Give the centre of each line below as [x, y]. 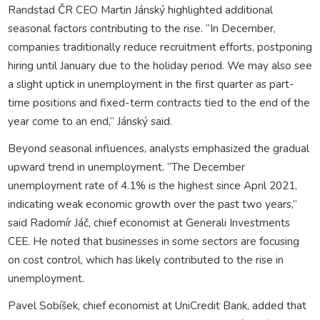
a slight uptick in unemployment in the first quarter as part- [151, 84]
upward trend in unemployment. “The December [126, 166]
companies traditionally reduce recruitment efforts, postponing [160, 46]
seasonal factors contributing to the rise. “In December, [141, 28]
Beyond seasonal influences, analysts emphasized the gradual [158, 148]
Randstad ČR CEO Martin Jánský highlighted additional [140, 9]
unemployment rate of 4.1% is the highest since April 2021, [152, 185]
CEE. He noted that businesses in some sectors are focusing [153, 241]
